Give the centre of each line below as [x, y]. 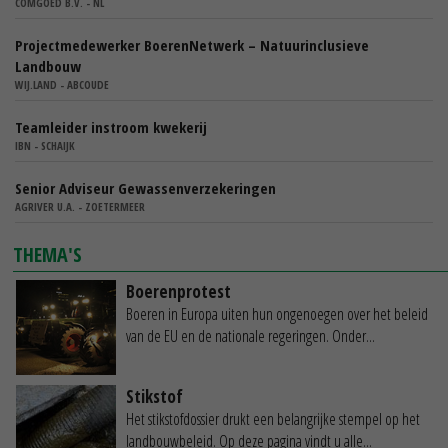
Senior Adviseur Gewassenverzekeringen [145, 187]
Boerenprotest [178, 291]
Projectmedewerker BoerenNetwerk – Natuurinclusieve [192, 44]
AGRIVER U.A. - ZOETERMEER [80, 206]
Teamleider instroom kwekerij [111, 126]
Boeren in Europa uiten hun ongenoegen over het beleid [277, 313]
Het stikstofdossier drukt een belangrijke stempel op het [273, 419]
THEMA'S [48, 254]
